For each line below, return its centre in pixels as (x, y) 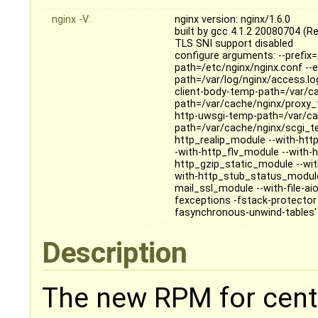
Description (118, 253)
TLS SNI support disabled (234, 44)
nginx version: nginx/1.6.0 (233, 20)
